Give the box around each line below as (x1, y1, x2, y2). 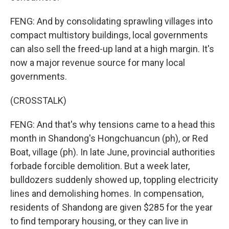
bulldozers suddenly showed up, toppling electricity (10, 174, 218, 185)
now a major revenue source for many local (10, 57, 185, 68)
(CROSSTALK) (10, 95, 66, 106)
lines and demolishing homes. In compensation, (10, 188, 203, 199)
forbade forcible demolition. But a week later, (10, 161, 190, 171)
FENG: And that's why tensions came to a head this (10, 119, 215, 130)
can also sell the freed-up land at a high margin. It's (10, 43, 214, 54)
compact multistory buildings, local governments (10, 30, 208, 40)
